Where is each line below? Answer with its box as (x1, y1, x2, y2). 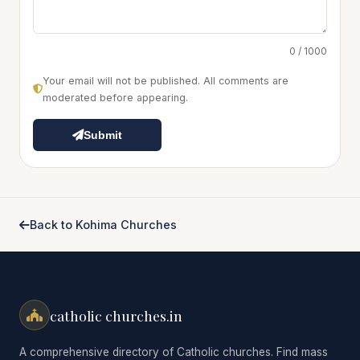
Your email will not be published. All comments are (43, 75, 288, 87)
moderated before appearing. (43, 92, 188, 104)
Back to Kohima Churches (30, 218, 177, 231)
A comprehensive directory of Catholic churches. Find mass (19, 346, 328, 358)
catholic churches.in (50, 305, 182, 325)
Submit (84, 129, 122, 141)
